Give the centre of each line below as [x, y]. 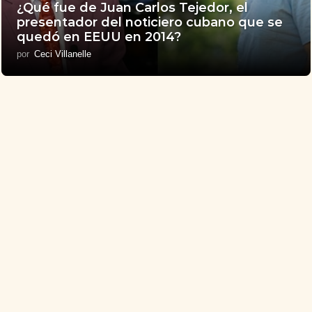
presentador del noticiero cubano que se [150, 23]
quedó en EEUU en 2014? [99, 37]
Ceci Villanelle [63, 54]
